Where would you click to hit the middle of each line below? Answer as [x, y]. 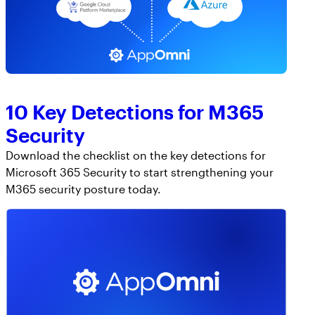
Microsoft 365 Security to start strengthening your [140, 172]
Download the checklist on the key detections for [136, 155]
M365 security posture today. [83, 189]
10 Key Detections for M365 [135, 112]
